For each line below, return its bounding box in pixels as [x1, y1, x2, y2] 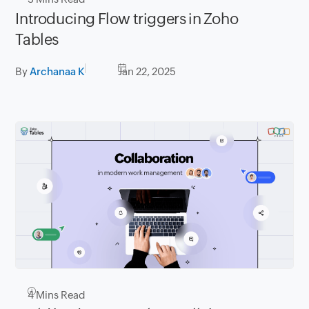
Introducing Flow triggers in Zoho [15, 10, 239, 28]
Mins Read [34, 289, 86, 301]
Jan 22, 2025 [118, 65, 177, 77]
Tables [15, 30, 59, 48]
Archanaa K [30, 65, 86, 77]
